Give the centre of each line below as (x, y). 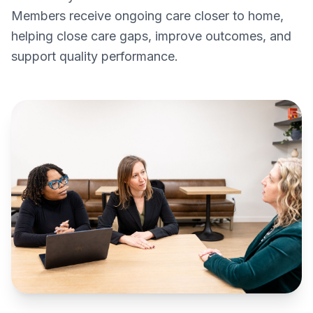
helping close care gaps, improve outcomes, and (151, 36)
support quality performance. (95, 56)
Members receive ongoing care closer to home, (147, 16)
